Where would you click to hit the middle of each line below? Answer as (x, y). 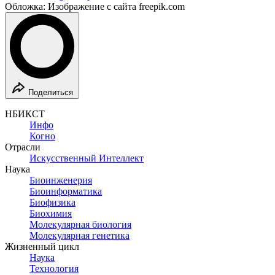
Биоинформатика (66, 191)
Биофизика (52, 202)
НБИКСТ (25, 114)
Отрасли (23, 147)
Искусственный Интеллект (87, 158)
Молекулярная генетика (79, 235)
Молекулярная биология (80, 224)
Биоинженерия (61, 180)
